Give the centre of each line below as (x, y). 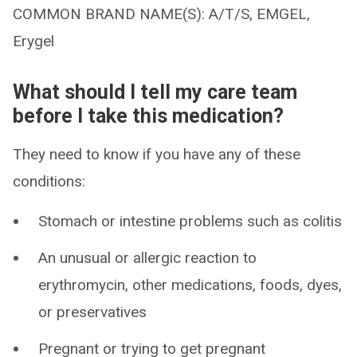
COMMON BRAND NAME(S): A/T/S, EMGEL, (161, 14)
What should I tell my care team (155, 92)
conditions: (49, 181)
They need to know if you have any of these (157, 154)
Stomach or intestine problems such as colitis (190, 221)
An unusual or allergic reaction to (147, 258)
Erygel (33, 41)
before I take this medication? (148, 116)
